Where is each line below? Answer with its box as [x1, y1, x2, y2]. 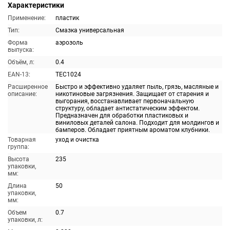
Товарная [8, 136, 36, 143]
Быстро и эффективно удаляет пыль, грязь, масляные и [55, 83, 219, 90]
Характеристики [8, 1, 64, 9]
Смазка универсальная [55, 27, 124, 34]
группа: [8, 143, 29, 150]
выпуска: [8, 46, 34, 53]
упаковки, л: [8, 216, 43, 223]
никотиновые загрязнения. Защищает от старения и [55, 90, 209, 98]
